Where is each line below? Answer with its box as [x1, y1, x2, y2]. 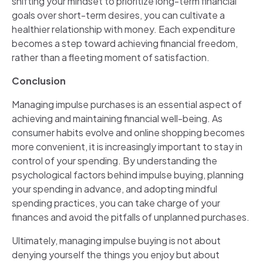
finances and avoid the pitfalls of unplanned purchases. [12, 210, 249, 223]
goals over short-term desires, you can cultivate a [12, 8, 225, 21]
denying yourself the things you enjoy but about [12, 248, 220, 261]
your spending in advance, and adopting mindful [12, 182, 217, 195]
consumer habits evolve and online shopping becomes [12, 126, 245, 139]
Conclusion [12, 74, 66, 87]
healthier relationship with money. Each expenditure [12, 22, 235, 35]
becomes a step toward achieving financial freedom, [12, 36, 238, 49]
